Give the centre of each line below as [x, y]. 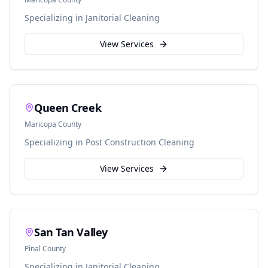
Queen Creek [68, 108]
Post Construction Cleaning [140, 142]
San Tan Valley [71, 232]
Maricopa [40, 124]
